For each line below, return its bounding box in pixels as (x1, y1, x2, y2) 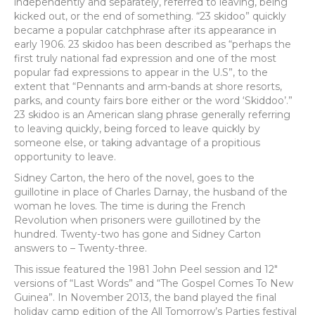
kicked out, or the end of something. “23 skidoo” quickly (14, 10, 286, 22)
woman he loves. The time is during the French (14, 200, 245, 212)
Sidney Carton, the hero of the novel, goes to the (14, 172, 255, 184)
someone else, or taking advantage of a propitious (14, 136, 260, 149)
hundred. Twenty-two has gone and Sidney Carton (14, 228, 261, 240)
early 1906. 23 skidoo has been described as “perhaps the (14, 38, 291, 51)
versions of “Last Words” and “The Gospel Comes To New (14, 277, 293, 290)
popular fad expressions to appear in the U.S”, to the (14, 66, 268, 79)
